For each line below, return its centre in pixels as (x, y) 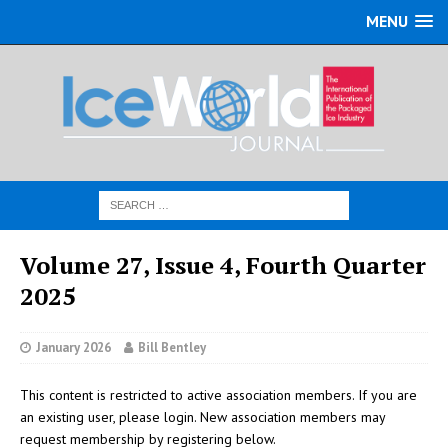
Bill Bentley (172, 347)
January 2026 (73, 347)
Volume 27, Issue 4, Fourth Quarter (223, 264)
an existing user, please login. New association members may (202, 416)
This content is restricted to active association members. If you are (218, 394)
